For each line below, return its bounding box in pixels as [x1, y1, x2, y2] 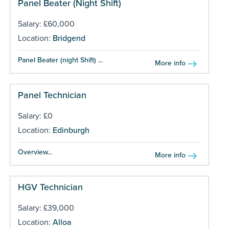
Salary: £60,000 [17, 18, 75, 29]
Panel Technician [17, 89, 86, 101]
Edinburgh [52, 125, 89, 135]
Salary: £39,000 [17, 202, 74, 213]
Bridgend [52, 33, 85, 43]
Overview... [17, 147, 52, 156]
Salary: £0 [17, 110, 53, 121]
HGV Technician [17, 181, 83, 193]
